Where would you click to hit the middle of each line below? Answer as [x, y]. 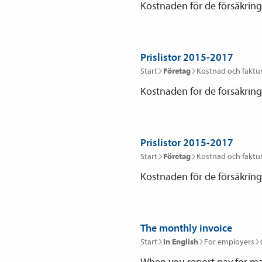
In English [181, 242]
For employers [229, 242]
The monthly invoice [186, 228]
